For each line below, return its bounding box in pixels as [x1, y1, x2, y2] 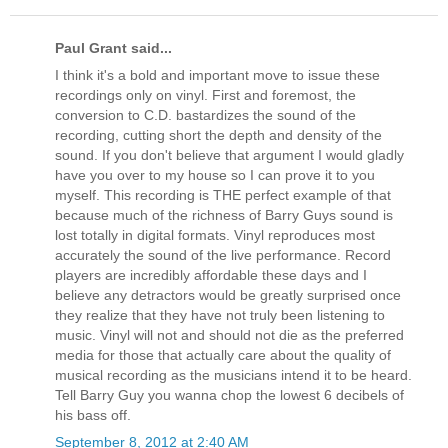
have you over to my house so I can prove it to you [55, 167, 375, 184]
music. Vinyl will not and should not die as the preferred [55, 327, 404, 344]
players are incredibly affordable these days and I [55, 267, 367, 284]
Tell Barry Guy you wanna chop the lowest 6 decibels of [55, 387, 404, 404]
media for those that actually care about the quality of [55, 347, 391, 364]
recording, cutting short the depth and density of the [55, 127, 382, 144]
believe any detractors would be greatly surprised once [55, 287, 401, 304]
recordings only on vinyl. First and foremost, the [55, 87, 356, 104]
